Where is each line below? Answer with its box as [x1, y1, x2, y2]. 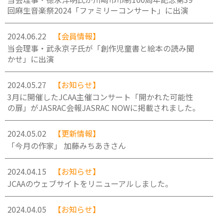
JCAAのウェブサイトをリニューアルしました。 [7, 178, 173, 189]
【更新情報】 [54, 127, 100, 139]
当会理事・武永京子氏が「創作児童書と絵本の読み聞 [7, 42, 194, 54]
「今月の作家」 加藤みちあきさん [7, 140, 126, 151]
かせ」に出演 [7, 53, 54, 65]
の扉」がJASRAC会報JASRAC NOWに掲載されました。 [7, 102, 200, 113]
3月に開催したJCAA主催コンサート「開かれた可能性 [7, 91, 193, 103]
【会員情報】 [54, 30, 100, 42]
